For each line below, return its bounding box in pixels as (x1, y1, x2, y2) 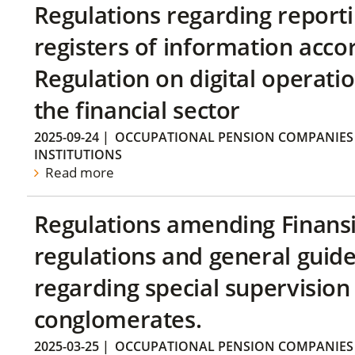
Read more (41, 163, 114, 182)
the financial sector (33, 94, 241, 125)
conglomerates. (33, 303, 202, 334)
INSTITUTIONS (33, 146, 122, 164)
